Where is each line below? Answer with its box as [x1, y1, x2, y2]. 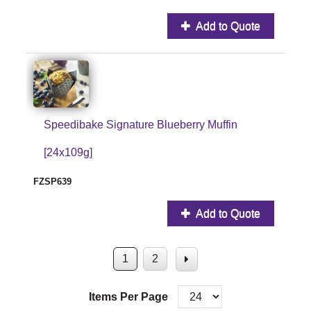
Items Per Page [89, 290, 168, 303]
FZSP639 [33, 176, 72, 187]
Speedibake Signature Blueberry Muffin [44, 118, 237, 131]
